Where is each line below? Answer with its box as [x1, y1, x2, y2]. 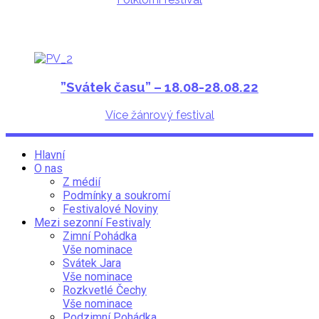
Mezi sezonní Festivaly [34, 215, 151, 229]
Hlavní [34, 147, 65, 162]
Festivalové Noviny [63, 202, 158, 216]
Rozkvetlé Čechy [63, 283, 147, 297]
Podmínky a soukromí [63, 188, 170, 202]
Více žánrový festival [105, 108, 214, 122]
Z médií [63, 174, 100, 189]
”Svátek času [61, 79, 145, 95]
